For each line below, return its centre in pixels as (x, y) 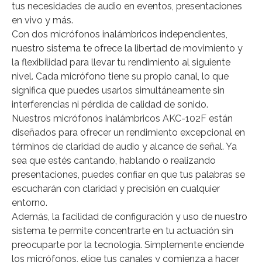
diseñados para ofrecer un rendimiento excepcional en (128, 132)
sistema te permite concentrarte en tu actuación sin (123, 230)
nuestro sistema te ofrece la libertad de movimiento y (127, 48)
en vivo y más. (42, 20)
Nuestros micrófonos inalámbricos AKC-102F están (122, 118)
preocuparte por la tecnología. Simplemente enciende (128, 244)
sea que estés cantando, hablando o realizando (114, 160)
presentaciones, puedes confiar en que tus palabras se (128, 174)
